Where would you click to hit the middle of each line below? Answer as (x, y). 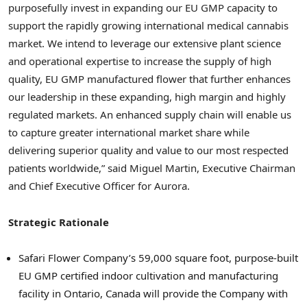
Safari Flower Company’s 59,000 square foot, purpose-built (158, 257)
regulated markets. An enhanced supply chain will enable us (150, 115)
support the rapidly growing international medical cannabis (148, 26)
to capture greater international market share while (129, 133)
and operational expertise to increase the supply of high (140, 61)
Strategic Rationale (59, 222)
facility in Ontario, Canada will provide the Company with (153, 293)
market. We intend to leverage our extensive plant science (145, 44)
